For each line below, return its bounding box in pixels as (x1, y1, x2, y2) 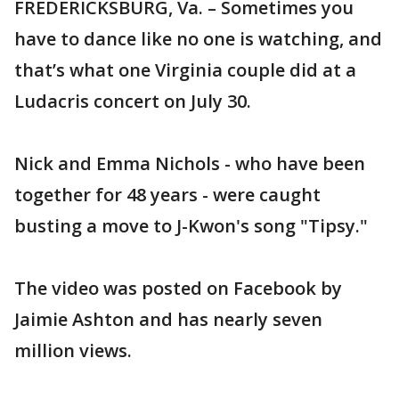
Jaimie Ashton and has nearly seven (14, 307, 322, 331)
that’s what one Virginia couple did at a (14, 58, 356, 82)
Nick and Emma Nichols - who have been (14, 151, 365, 175)
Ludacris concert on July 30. (14, 89, 251, 113)
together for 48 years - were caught (14, 183, 321, 207)
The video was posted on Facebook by (14, 276, 342, 300)
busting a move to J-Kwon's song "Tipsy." (14, 214, 368, 238)
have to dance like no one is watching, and (14, 27, 382, 51)
